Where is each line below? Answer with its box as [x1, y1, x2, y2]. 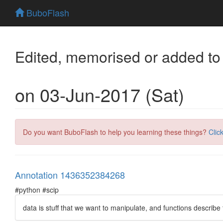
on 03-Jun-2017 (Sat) [15, 81, 184, 107]
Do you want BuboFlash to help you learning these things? [23, 126, 209, 137]
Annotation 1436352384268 [15, 168, 125, 181]
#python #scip [15, 184, 59, 195]
